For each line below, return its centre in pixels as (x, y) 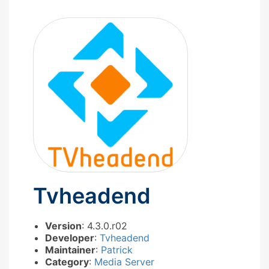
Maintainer (70, 249)
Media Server (124, 261)
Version (63, 225)
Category (67, 261)
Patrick (117, 249)
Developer (70, 237)
